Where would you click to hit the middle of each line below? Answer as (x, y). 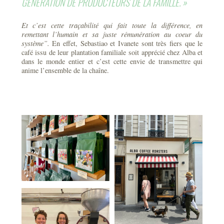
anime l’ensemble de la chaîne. (65, 70)
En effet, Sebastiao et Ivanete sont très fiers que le (126, 43)
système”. (35, 43)
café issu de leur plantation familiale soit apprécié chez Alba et (112, 52)
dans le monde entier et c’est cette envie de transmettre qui (112, 61)
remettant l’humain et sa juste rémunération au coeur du (112, 34)
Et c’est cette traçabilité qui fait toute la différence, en (112, 25)
